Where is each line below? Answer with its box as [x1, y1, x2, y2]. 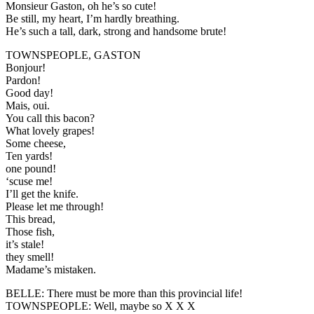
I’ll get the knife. [6, 187, 78, 200]
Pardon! [6, 74, 41, 86]
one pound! [6, 162, 56, 175]
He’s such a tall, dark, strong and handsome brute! [6, 25, 226, 37]
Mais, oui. [6, 99, 50, 111]
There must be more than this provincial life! [47, 287, 243, 299]
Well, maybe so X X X [91, 299, 196, 312]
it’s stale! [6, 238, 44, 250]
